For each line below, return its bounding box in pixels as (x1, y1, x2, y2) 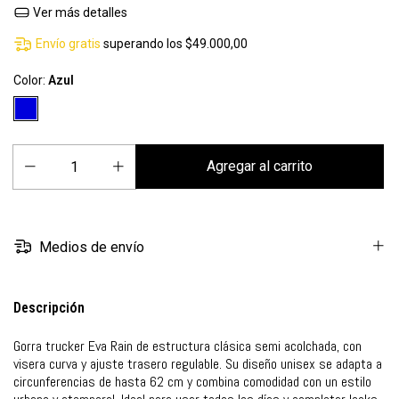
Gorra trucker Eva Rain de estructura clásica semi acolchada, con (13, 336, 362, 355)
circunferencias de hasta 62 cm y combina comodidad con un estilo (13, 371, 371, 391)
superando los (103, 37, 186, 52)
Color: (13, 73, 48, 88)
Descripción (13, 298, 85, 316)
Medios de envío (36, 238, 145, 256)
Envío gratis (36, 37, 102, 52)
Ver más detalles (29, 5, 127, 20)
